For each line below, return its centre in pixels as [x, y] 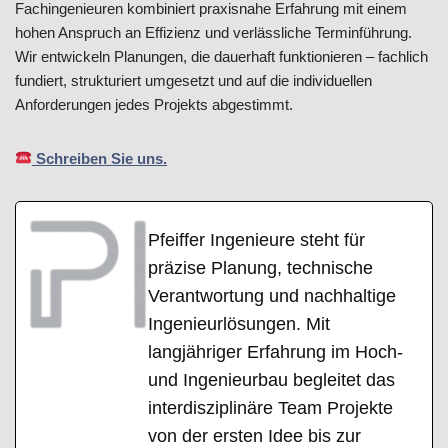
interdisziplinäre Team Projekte [270, 407]
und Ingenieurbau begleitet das [271, 379]
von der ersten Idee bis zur [254, 435]
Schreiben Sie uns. [100, 158]
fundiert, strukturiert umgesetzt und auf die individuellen [193, 80]
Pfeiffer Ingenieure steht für [256, 239]
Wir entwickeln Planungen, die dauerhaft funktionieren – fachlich [221, 56]
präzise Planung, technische [260, 267]
